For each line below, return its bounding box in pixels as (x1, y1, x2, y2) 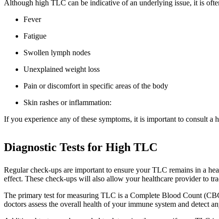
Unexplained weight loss (23, 65, 100, 73)
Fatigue (23, 31, 46, 40)
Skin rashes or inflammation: (23, 98, 113, 107)
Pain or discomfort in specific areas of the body (23, 81, 168, 90)
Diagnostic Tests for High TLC (4, 141, 157, 154)
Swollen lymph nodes (23, 48, 90, 57)
